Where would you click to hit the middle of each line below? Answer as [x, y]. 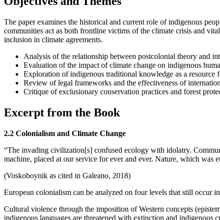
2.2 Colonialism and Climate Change [65, 134]
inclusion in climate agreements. [53, 40]
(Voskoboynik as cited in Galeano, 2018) [67, 176]
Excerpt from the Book [62, 113]
